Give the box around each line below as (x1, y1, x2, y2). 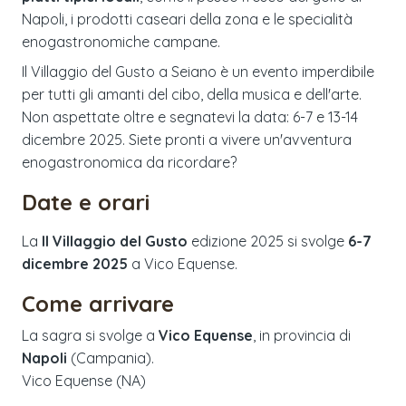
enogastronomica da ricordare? (22, 152, 237, 171)
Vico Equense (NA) (22, 371, 146, 390)
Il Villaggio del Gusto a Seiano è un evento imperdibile (22, 62, 374, 81)
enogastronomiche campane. (22, 32, 220, 51)
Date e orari (22, 188, 150, 216)
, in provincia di (253, 325, 351, 344)
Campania (76, 348, 146, 367)
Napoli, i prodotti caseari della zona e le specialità (22, 9, 353, 28)
